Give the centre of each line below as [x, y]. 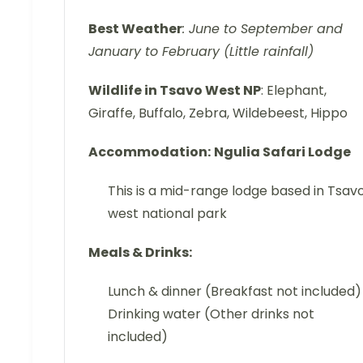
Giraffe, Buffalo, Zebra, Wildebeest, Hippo [218, 113]
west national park [167, 213]
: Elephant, [294, 90]
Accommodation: [149, 152]
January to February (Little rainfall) [201, 51]
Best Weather [135, 28]
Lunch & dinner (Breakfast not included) [235, 291]
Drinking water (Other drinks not [211, 314]
